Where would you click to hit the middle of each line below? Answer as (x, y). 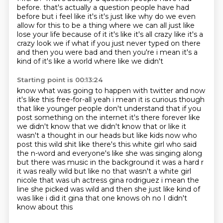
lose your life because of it (63, 34)
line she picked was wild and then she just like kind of (108, 189)
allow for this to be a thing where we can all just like (106, 25)
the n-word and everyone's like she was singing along (109, 153)
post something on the (58, 117)
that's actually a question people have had (116, 7)
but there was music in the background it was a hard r (110, 162)
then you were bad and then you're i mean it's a (114, 52)
